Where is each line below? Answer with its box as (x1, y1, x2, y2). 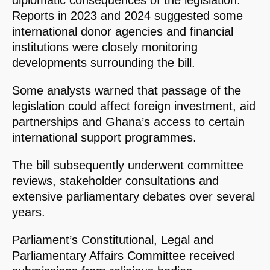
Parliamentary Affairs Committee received (12, 249, 234, 263)
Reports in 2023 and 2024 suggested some (12, 9, 243, 23)
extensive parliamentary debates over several (12, 190, 255, 204)
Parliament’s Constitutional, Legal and (12, 233, 213, 247)
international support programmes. (12, 131, 196, 145)
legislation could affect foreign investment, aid (12, 99, 256, 113)
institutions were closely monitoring (12, 40, 198, 54)
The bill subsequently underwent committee (12, 159, 243, 172)
